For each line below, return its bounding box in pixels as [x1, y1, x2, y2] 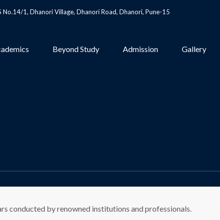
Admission [123, 44, 158, 54]
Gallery [182, 44, 206, 54]
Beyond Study [53, 44, 99, 54]
